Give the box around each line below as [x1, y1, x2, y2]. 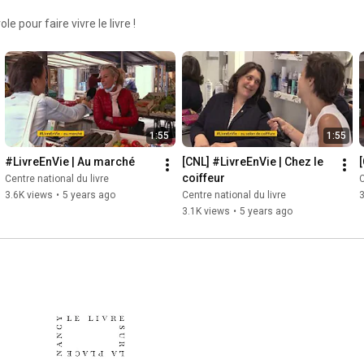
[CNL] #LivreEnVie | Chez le [182, 155, 323, 169]
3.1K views [182, 206, 230, 218]
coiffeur [182, 171, 225, 185]
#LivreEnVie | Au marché [5, 155, 135, 169]
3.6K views [5, 189, 53, 201]
